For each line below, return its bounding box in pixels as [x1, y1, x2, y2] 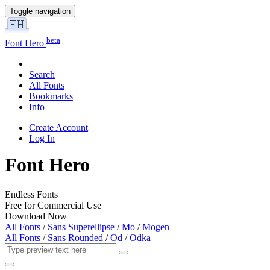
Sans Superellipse [48, 221, 115, 232]
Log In [29, 133, 55, 144]
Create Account [29, 122, 88, 133]
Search [29, 69, 55, 80]
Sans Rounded [48, 232, 103, 243]
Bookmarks [29, 91, 73, 102]
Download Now [5, 210, 67, 221]
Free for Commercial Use [5, 199, 101, 210]
